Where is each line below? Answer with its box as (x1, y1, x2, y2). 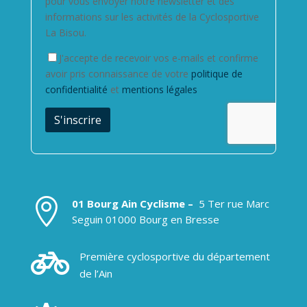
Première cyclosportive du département (79, 249, 270, 263)
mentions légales (121, 82, 197, 96)
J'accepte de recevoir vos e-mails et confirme (58, 51, 258, 64)
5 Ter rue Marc (195, 196, 269, 210)
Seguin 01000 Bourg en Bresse (71, 212, 219, 226)
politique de (191, 66, 243, 80)
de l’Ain (79, 266, 112, 280)
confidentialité (45, 82, 108, 96)
